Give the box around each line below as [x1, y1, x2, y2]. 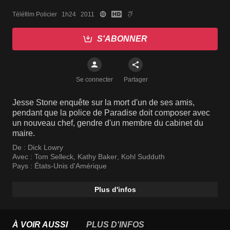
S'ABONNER [97, 34, 147, 43]
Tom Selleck [34, 152, 73, 161]
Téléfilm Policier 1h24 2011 [12, 10, 94, 18]
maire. [12, 129, 35, 138]
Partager [123, 76, 148, 83]
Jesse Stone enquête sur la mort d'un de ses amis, [12, 98, 195, 107]
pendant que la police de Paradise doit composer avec [12, 108, 210, 117]
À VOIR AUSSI [12, 220, 68, 229]
